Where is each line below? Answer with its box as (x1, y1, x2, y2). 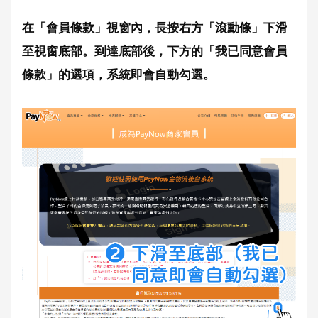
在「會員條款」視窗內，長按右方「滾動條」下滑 (22, 20, 287, 35)
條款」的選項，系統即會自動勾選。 (22, 67, 215, 82)
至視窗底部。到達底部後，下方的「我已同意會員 (22, 43, 287, 58)
